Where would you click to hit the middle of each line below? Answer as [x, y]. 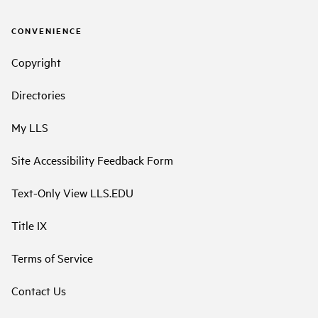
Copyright [36, 61]
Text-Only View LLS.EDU [72, 192]
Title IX [29, 225]
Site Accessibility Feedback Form [92, 159]
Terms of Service [52, 257]
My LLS [30, 127]
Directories [38, 94]
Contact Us [39, 290]
